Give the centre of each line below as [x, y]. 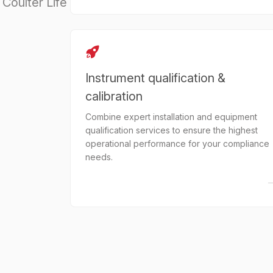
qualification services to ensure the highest [171, 130]
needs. [99, 157]
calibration [114, 96]
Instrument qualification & [155, 78]
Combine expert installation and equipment [171, 117]
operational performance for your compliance [177, 144]
